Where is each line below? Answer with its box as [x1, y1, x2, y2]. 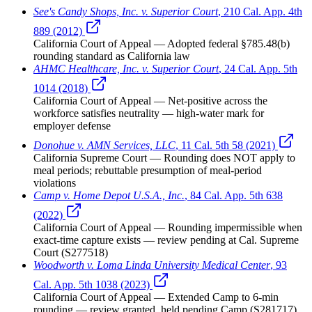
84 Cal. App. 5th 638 [190, 189, 283, 201]
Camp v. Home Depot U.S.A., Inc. [33, 189, 185, 201]
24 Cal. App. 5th [224, 62, 297, 75]
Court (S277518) [33, 246, 108, 258]
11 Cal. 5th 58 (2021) [181, 139, 275, 151]
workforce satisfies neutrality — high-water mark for [33, 107, 264, 119]
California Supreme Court [33, 151, 147, 164]
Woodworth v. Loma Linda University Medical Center [33, 258, 270, 271]
